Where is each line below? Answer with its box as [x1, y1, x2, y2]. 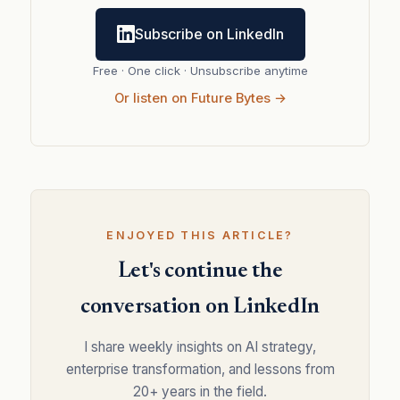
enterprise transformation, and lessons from [65, 360, 335, 378]
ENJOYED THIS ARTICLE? [106, 228, 294, 242]
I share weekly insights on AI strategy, [84, 337, 316, 355]
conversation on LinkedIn [79, 296, 321, 318]
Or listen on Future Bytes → [113, 89, 287, 106]
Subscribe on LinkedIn [134, 24, 284, 43]
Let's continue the [117, 260, 283, 282]
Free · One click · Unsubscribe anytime [92, 62, 308, 78]
